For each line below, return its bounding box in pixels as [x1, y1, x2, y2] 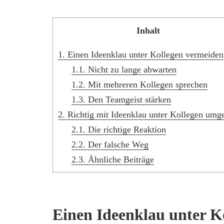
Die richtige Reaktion [85, 124, 166, 135]
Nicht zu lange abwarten [85, 64, 177, 75]
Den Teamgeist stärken [85, 94, 171, 105]
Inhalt [136, 25, 160, 36]
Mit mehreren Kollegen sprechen [85, 79, 208, 90]
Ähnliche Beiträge [85, 154, 154, 165]
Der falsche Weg [85, 139, 149, 150]
